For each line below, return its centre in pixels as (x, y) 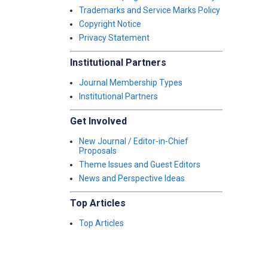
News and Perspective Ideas (132, 178)
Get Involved (98, 121)
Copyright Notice (110, 24)
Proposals (98, 151)
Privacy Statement (114, 38)
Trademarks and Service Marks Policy (150, 10)
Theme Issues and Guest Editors (140, 165)
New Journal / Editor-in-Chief (134, 141)
